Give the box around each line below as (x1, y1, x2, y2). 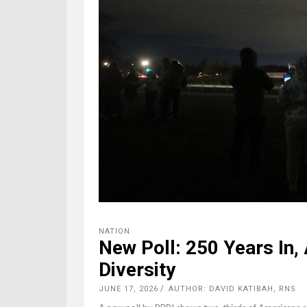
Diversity (99, 258, 175, 282)
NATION (99, 227, 130, 236)
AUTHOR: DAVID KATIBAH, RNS (169, 284, 296, 294)
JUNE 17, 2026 (99, 284, 158, 294)
